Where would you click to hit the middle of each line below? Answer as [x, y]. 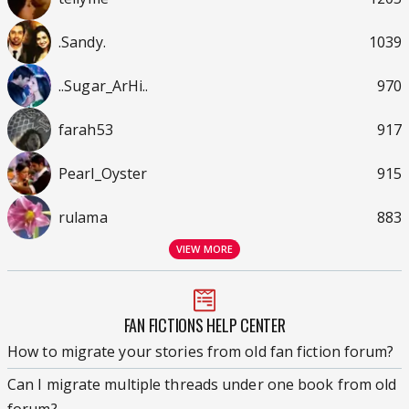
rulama [83, 217]
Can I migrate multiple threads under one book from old [202, 385]
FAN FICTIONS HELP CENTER [204, 325]
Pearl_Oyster [103, 173]
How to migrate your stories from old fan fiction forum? [201, 352]
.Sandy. [82, 42]
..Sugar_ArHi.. [104, 85]
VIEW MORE [204, 249]
